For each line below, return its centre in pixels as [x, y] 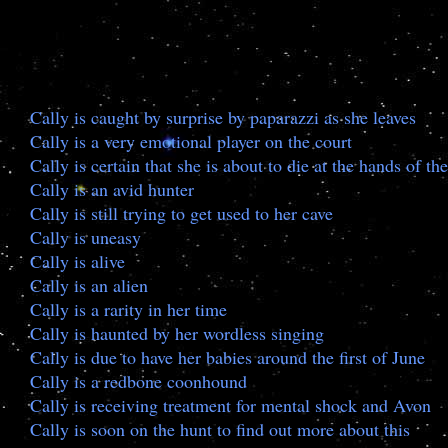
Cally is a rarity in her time [128, 309]
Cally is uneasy [85, 237]
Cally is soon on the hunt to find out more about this [220, 429]
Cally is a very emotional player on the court [191, 141]
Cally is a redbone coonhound [138, 381]
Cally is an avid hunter [112, 189]
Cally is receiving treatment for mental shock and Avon [230, 405]
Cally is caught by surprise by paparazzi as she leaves [223, 117]
